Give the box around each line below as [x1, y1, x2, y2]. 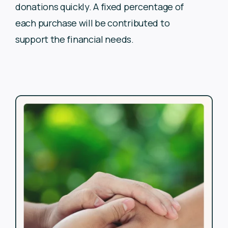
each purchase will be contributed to [15, 17, 170, 30]
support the [15, 33, 67, 46]
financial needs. [67, 33, 134, 46]
